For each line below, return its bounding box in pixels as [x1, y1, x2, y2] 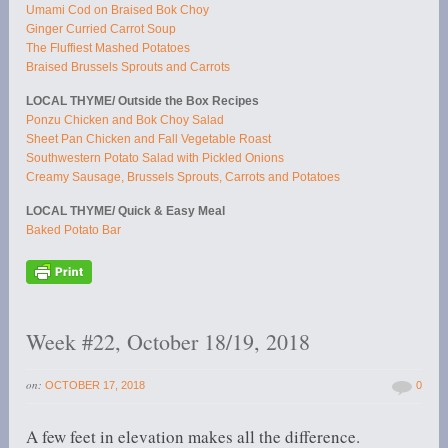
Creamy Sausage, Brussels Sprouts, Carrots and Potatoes [26, 170, 341, 185]
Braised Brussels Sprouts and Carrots [26, 60, 231, 75]
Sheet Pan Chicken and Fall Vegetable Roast [26, 132, 272, 147]
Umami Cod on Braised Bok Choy [26, 3, 210, 18]
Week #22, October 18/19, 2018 [26, 327, 311, 357]
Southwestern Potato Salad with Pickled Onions [26, 151, 285, 166]
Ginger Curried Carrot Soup [26, 22, 177, 37]
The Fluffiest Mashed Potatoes [26, 41, 191, 56]
